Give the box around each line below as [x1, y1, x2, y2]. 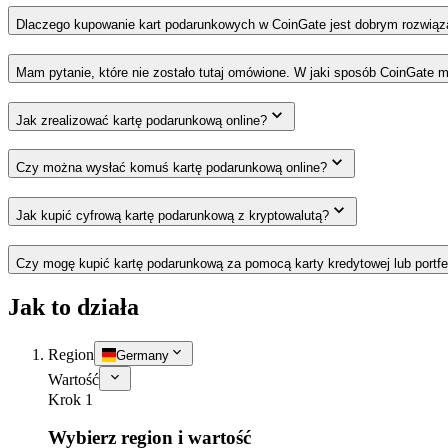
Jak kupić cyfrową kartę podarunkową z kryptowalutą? [16, 207, 329, 223]
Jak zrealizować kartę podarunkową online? [16, 112, 267, 128]
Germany [116, 347, 169, 363]
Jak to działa [8, 293, 139, 320]
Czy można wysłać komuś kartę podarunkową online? [16, 160, 327, 176]
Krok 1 [48, 390, 93, 408]
